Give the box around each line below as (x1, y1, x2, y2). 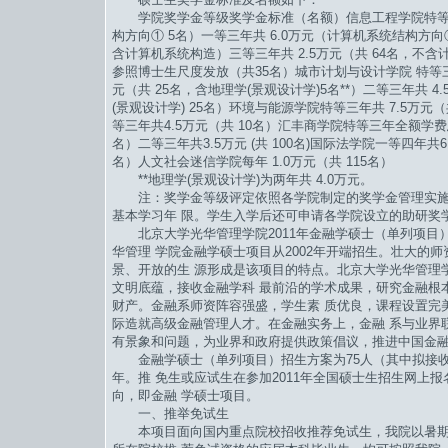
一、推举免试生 (112, 406, 229, 422)
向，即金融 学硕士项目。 (112, 388, 259, 404)
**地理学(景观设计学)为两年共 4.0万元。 (112, 172, 373, 188)
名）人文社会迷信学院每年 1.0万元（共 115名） (112, 154, 393, 170)
